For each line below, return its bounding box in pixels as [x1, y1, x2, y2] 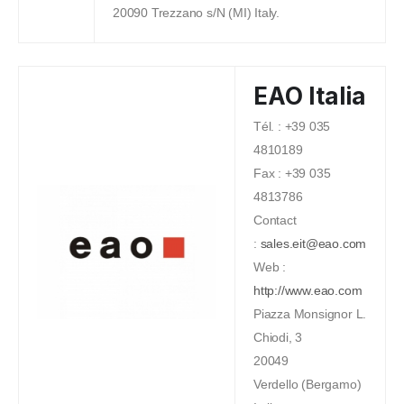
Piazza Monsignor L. [253, 306, 367, 321]
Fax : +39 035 [253, 165, 331, 180]
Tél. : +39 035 [253, 118, 331, 133]
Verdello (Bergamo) [253, 376, 362, 391]
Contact [253, 212, 297, 227]
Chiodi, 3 [253, 329, 303, 344]
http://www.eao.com [253, 282, 363, 298]
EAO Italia [253, 81, 366, 110]
